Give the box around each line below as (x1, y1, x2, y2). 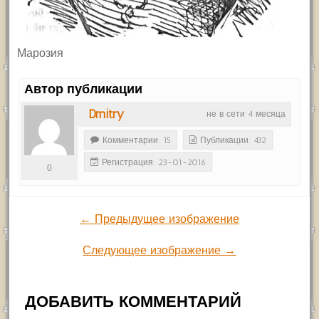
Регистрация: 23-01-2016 (102, 157, 206, 168)
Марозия (17, 46, 64, 61)
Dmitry (88, 106, 125, 122)
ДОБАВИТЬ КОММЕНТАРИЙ (24, 292, 241, 312)
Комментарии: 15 (103, 135, 172, 146)
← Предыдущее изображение (79, 212, 239, 226)
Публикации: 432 (200, 135, 267, 146)
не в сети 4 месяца (206, 109, 286, 120)
